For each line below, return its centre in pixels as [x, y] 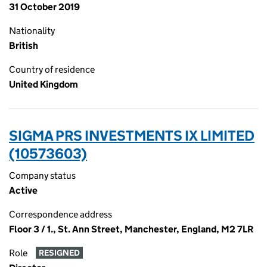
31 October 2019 [44, 7]
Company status [42, 176]
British [24, 46]
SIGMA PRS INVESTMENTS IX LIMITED [132, 136]
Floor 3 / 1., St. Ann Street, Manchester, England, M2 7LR [131, 229]
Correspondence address [60, 214]
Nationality [32, 31]
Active [23, 190]
